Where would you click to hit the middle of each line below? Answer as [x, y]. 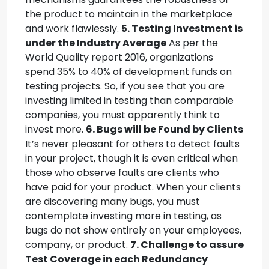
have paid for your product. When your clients [133, 187]
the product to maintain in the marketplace [129, 14]
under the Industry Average [96, 43]
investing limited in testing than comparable [129, 101]
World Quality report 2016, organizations [119, 57]
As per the [192, 43]
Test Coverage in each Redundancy [116, 259]
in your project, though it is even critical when [131, 158]
